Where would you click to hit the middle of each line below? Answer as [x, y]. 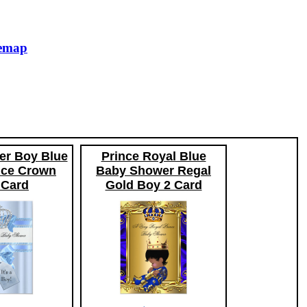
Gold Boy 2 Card [153, 185]
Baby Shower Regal [153, 171]
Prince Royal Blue [153, 157]
